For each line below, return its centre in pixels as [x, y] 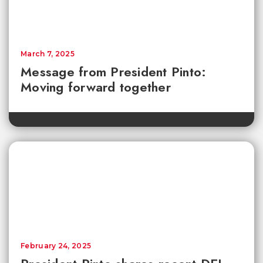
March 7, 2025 [48, 54]
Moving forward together [96, 87]
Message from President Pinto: [114, 72]
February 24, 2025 [56, 246]
